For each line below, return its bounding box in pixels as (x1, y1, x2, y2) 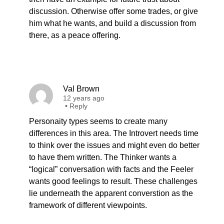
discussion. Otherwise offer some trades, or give (29, 7, 198, 15)
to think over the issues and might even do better (29, 141, 199, 149)
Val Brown (63, 84, 99, 93)
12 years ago (63, 94, 104, 102)
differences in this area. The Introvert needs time (29, 129, 198, 137)
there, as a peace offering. (29, 31, 120, 39)
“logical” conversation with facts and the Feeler (29, 165, 193, 173)
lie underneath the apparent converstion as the (29, 189, 193, 197)
